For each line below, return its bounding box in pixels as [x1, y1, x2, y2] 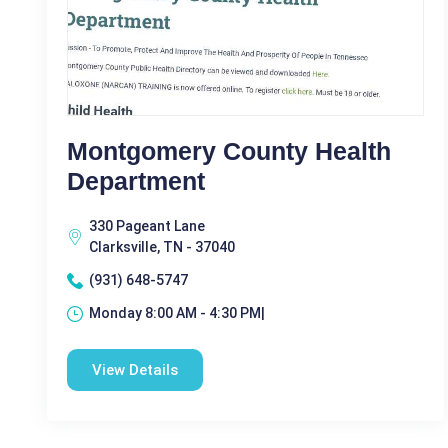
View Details [92, 361, 178, 379]
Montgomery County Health [67, 137, 391, 165]
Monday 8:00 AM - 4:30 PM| [89, 305, 265, 321]
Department [67, 167, 205, 195]
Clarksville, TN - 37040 [89, 239, 235, 255]
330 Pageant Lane [89, 218, 205, 234]
